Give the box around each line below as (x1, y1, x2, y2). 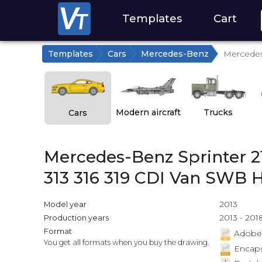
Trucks (204, 106, 233, 118)
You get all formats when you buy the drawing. (43, 238, 209, 247)
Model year (43, 200, 87, 209)
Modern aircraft (116, 106, 181, 118)
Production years (43, 213, 109, 223)
